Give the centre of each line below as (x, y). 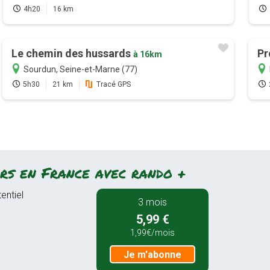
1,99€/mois (153, 233)
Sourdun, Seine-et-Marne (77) (81, 70)
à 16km (148, 55)
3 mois (153, 202)
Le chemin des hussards (73, 54)
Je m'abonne (153, 255)
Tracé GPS (114, 85)
